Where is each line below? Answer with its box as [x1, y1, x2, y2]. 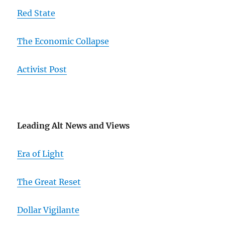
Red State [17, 8, 56, 18]
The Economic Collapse [17, 36, 109, 46]
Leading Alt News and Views [17, 120, 130, 131]
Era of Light [17, 148, 64, 159]
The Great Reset [17, 176, 81, 187]
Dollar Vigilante [17, 204, 80, 215]
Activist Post [17, 64, 67, 74]
